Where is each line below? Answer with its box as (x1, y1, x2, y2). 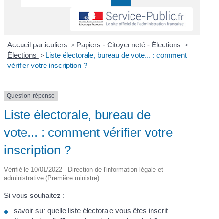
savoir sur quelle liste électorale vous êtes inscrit (14, 206, 168, 215)
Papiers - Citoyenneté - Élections (76, 41, 183, 49)
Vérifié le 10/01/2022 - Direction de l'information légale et (4, 165, 164, 173)
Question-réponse (7, 92, 55, 100)
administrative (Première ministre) (4, 174, 100, 182)
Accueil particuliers (7, 41, 69, 49)
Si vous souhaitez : (4, 191, 65, 199)
